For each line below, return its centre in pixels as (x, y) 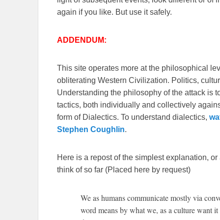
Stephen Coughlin (91, 130)
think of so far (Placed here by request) (124, 170)
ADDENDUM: (83, 40)
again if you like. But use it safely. (114, 12)
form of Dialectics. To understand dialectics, (133, 117)
